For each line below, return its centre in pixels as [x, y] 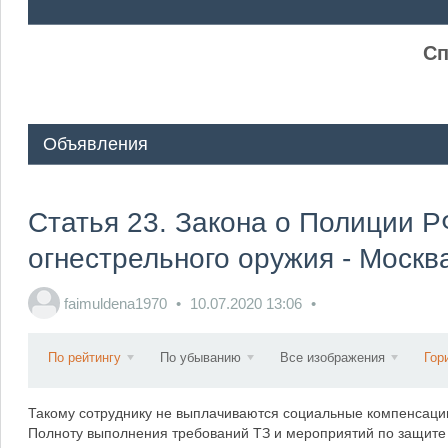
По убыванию [200, 357]
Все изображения [332, 357]
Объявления [95, 144]
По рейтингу [84, 357]
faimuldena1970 [115, 303]
